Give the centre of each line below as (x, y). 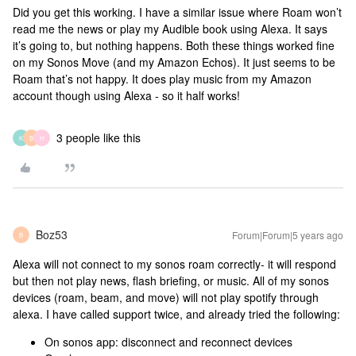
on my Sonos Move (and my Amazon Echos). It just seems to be (174, 62)
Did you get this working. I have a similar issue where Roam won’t (177, 12)
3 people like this (99, 137)
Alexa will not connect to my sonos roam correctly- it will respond (174, 264)
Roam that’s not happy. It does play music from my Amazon (162, 79)
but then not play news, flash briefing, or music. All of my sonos (171, 281)
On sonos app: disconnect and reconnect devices (168, 342)
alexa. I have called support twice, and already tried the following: (176, 314)
